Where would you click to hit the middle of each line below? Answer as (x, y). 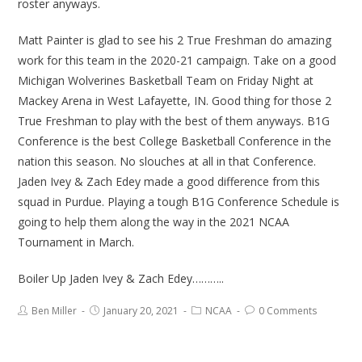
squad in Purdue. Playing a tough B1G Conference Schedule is (179, 202)
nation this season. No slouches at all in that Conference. (167, 162)
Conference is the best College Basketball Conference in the (175, 141)
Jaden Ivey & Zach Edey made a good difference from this (169, 182)
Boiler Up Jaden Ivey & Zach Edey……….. (121, 279)
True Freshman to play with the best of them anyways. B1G (174, 121)
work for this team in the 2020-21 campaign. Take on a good (177, 61)
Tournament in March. (76, 242)
